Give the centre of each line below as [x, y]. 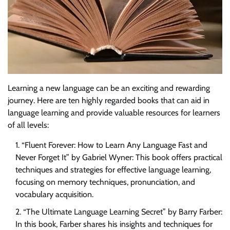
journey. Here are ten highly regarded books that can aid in [109, 100]
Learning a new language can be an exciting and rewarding [109, 88]
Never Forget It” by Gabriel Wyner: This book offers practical [119, 157]
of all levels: [28, 125]
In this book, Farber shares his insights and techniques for [114, 224]
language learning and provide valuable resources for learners [114, 112]
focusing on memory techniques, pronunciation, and [105, 182]
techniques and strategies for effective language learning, [113, 169]
